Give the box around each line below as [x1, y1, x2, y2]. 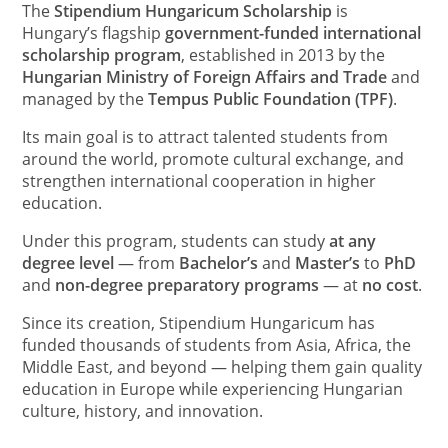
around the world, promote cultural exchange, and [22, 148, 405, 171]
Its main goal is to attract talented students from [22, 126, 389, 149]
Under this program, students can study [22, 230, 330, 253]
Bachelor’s [179, 252, 259, 275]
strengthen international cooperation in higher [22, 170, 377, 193]
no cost [362, 274, 419, 297]
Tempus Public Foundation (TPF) [148, 88, 394, 111]
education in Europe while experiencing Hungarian [22, 378, 404, 401]
